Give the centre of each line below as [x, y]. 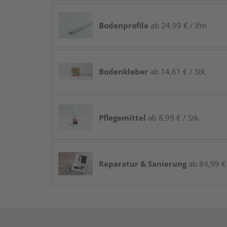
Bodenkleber [123, 72]
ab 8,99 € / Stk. [173, 118]
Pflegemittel [122, 118]
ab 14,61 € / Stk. [178, 72]
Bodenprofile [124, 26]
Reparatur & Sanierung [143, 164]
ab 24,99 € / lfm [178, 26]
